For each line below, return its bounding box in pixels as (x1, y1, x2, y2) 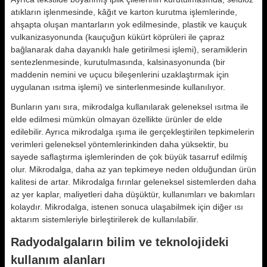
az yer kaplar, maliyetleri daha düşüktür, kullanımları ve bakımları (11, 190, 255, 199)
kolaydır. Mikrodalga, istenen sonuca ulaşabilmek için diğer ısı (11, 202, 243, 212)
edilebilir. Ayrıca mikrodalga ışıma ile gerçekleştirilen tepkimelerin (11, 127, 254, 136)
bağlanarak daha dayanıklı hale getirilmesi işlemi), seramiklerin (11, 45, 247, 54)
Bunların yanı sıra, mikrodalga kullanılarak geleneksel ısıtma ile (11, 102, 249, 111)
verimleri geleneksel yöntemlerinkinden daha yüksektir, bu (11, 139, 228, 149)
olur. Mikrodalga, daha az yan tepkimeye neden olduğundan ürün (11, 164, 256, 174)
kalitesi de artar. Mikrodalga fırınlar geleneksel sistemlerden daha (11, 177, 256, 187)
